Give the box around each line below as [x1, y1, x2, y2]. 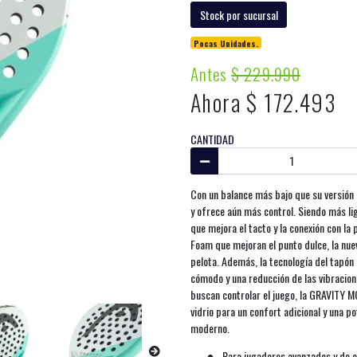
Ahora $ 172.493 [190, 86, 336, 120]
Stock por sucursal [199, 6, 278, 23]
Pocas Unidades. [194, 37, 259, 50]
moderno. [190, 319, 232, 336]
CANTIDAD [190, 131, 234, 148]
